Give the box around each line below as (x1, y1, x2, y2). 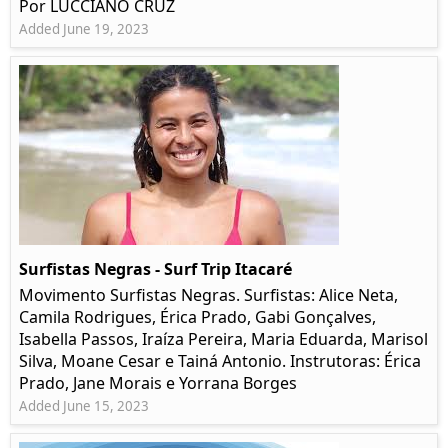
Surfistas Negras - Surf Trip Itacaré (19, 258, 292, 281)
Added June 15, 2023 (19, 397, 149, 416)
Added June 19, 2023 (19, 20, 149, 39)
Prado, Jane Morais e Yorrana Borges (19, 372, 297, 395)
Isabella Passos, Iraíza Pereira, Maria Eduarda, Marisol (19, 328, 428, 351)
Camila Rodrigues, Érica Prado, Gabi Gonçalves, (19, 306, 376, 329)
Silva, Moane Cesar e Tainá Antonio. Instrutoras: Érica (19, 350, 421, 373)
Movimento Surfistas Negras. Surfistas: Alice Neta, (19, 284, 398, 307)
